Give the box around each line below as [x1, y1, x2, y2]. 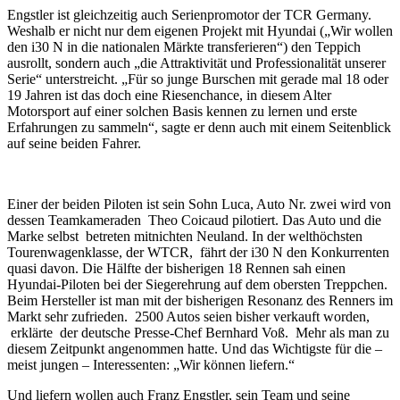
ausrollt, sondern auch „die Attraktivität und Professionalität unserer [7, 54, 386, 71]
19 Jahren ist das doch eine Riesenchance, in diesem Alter [7, 87, 331, 103]
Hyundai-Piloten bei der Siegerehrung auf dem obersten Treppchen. [7, 276, 391, 292]
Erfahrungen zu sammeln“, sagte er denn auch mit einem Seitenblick [7, 119, 391, 135]
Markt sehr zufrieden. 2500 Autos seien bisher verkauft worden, [7, 308, 370, 324]
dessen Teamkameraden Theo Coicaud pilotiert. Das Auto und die [7, 212, 381, 228]
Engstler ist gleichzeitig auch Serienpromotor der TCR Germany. [7, 6, 371, 22]
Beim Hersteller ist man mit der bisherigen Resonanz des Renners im [7, 292, 393, 308]
